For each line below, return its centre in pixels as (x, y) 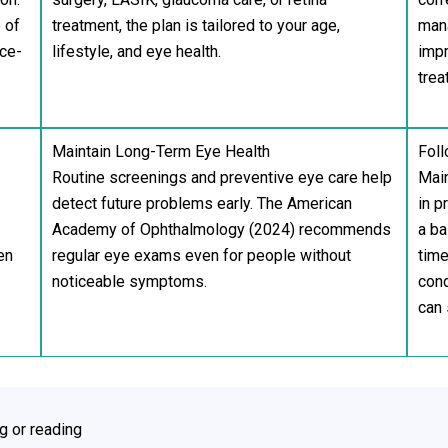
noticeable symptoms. (129, 281)
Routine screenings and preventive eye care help (221, 177)
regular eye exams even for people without (201, 255)
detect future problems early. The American (201, 203)
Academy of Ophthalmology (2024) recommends (221, 229)
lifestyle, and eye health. (136, 51)
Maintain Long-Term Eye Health (160, 151)
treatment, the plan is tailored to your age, (195, 25)
